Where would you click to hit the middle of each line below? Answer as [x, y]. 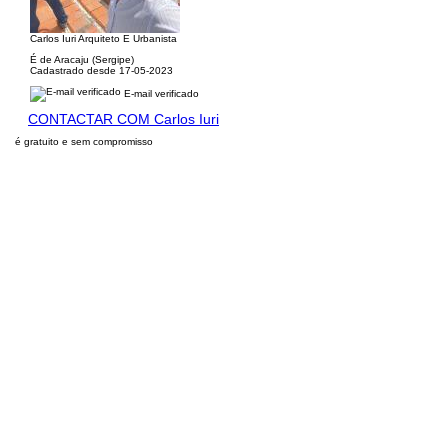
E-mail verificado [160, 93]
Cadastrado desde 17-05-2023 [101, 70]
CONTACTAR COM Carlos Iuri [123, 119]
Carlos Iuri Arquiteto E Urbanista [103, 38]
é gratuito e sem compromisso [84, 141]
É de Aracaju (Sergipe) [82, 59]
